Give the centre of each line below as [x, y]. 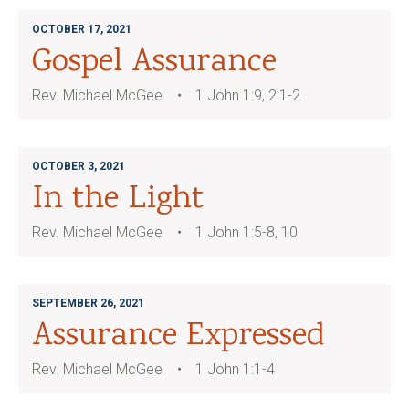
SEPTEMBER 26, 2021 [88, 303]
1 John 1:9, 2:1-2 [248, 95]
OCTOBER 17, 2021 [82, 29]
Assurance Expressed [178, 337]
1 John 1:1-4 [235, 369]
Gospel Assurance [154, 63]
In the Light [118, 200]
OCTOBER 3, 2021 [79, 166]
